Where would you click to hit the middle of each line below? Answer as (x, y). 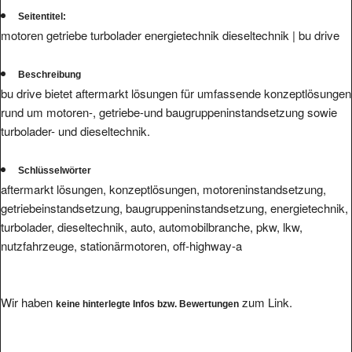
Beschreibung (49, 59)
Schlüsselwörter (55, 155)
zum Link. (266, 287)
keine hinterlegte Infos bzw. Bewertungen (147, 289)
